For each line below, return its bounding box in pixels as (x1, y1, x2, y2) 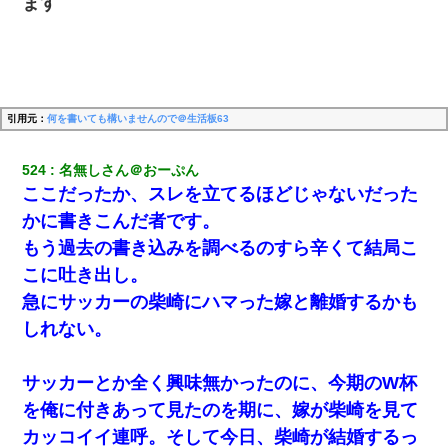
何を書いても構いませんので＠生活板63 (47, 112, 229, 124)
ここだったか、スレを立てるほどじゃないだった (22, 183, 419, 204)
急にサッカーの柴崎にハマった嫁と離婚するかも (22, 291, 419, 312)
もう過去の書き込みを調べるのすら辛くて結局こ (22, 237, 419, 258)
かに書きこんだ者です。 (22, 210, 221, 231)
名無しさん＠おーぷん (59, 161, 200, 178)
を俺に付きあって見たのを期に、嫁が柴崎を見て (22, 399, 419, 420)
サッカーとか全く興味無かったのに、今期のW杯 (22, 372, 418, 393)
